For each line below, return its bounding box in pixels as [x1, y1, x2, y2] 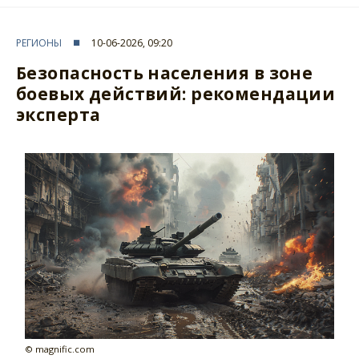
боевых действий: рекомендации [16, 82, 336, 105]
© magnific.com [25, 343, 95, 356]
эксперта [16, 103, 101, 126]
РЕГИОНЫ [16, 35, 62, 50]
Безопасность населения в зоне [16, 61, 313, 84]
